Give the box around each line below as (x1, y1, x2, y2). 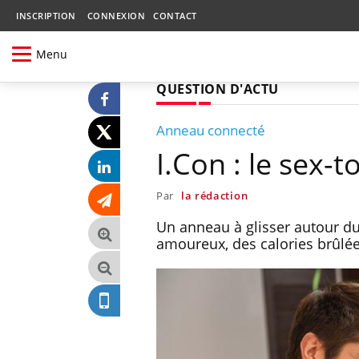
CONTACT (153, 10, 197, 22)
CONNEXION (87, 10, 145, 22)
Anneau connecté (156, 120, 265, 139)
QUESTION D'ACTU (156, 79, 279, 98)
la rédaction (180, 188, 248, 203)
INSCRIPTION (16, 10, 76, 22)
